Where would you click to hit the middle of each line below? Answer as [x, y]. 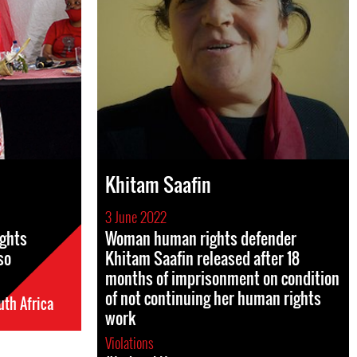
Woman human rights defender [201, 238]
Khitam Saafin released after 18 [202, 258]
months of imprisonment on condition [222, 278]
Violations [131, 343]
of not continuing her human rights [213, 298]
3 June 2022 [136, 217]
